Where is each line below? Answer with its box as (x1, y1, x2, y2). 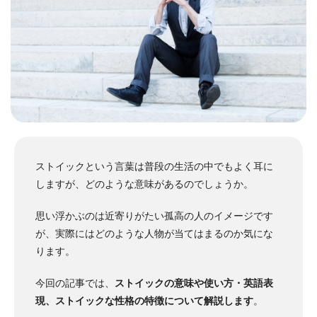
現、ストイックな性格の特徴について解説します (35, 294, 253, 306)
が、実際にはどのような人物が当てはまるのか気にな (35, 227, 273, 239)
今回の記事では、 (35, 277, 115, 289)
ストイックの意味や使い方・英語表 (115, 277, 273, 289)
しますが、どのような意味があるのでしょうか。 (35, 178, 253, 190)
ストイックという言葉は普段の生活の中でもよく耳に (35, 160, 273, 172)
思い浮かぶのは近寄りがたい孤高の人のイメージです (35, 209, 273, 221)
